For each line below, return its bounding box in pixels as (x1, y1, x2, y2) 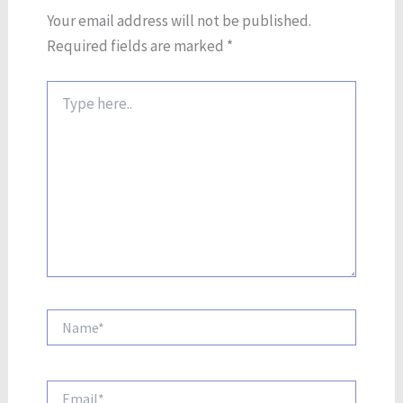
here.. (45, 99, 76, 116)
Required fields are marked (46, 35, 227, 56)
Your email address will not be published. (46, 10, 311, 31)
